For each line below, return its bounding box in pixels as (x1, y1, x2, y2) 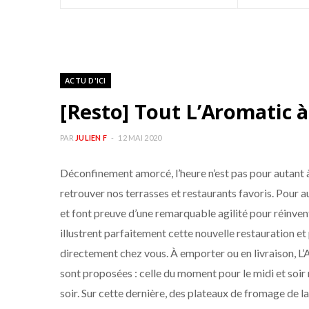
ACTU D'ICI (65, 75, 106, 86)
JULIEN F (75, 133, 108, 142)
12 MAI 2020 (118, 133, 162, 142)
